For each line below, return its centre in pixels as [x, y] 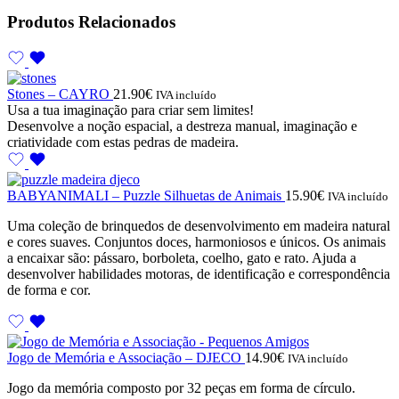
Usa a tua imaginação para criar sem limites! [130, 110]
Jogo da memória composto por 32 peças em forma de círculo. [181, 388]
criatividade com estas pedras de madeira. [123, 142]
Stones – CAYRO [60, 94]
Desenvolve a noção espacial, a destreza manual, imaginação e [182, 126]
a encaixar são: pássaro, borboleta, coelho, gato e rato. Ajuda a [182, 258]
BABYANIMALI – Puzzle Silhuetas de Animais [146, 196]
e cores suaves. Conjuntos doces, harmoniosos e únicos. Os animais [196, 242]
